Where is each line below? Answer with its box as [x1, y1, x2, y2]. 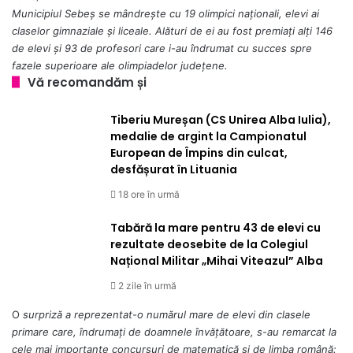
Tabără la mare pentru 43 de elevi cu [110, 219, 321, 236]
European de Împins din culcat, [110, 144, 288, 161]
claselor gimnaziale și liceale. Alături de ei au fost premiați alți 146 [12, 24, 333, 37]
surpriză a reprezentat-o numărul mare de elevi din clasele [23, 307, 310, 321]
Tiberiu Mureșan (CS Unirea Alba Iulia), [110, 111, 331, 128]
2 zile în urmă [118, 279, 176, 292]
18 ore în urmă [118, 188, 180, 200]
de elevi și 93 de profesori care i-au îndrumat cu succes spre [12, 41, 312, 54]
